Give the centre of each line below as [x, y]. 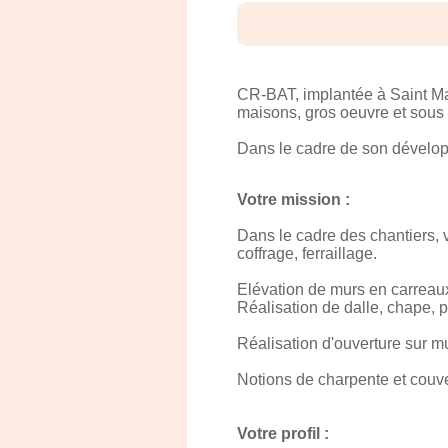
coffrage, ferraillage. [307, 253]
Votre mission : [293, 199]
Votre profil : [283, 433]
